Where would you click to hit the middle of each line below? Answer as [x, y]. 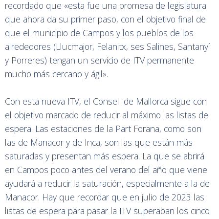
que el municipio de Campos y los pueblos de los [99, 33]
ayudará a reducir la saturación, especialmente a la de [107, 184]
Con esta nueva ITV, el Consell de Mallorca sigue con [106, 101]
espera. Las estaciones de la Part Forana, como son [103, 129]
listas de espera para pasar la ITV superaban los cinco [107, 211]
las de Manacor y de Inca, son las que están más [99, 142]
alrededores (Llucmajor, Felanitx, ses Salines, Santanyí [108, 47]
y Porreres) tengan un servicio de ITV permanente [99, 60]
